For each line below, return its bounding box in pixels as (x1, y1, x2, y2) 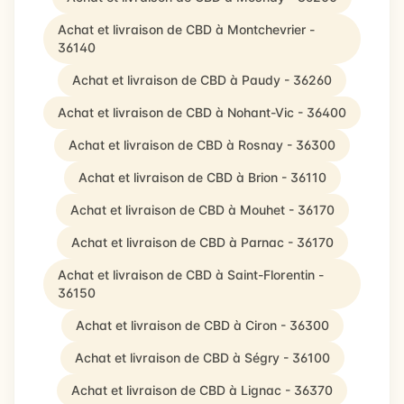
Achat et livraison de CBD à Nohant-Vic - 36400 (58, 105, 346, 120)
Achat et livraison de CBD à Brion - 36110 (78, 170, 326, 185)
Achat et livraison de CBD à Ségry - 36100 (74, 350, 330, 365)
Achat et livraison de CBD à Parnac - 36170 (70, 234, 334, 250)
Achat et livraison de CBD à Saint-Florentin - (58, 267, 324, 282)
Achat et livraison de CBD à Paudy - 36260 (72, 72, 332, 87)
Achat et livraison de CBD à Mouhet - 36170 (69, 202, 335, 217)
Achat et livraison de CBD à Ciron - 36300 (75, 317, 329, 333)
